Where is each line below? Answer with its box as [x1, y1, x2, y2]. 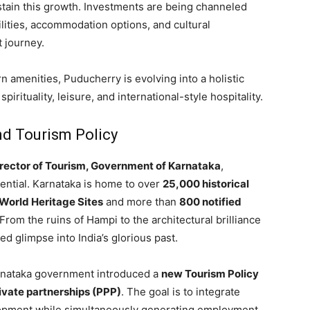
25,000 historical [163, 176, 249, 190]
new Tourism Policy [161, 266, 259, 280]
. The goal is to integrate [121, 284, 240, 298]
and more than [103, 194, 179, 208]
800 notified [179, 194, 241, 208]
